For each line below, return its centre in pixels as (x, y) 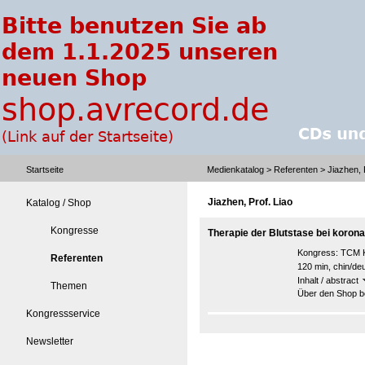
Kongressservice (63, 314)
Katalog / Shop (59, 203)
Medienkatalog (235, 169)
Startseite (45, 169)
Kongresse (75, 231)
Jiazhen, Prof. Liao (250, 202)
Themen (69, 286)
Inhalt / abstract (329, 280)
